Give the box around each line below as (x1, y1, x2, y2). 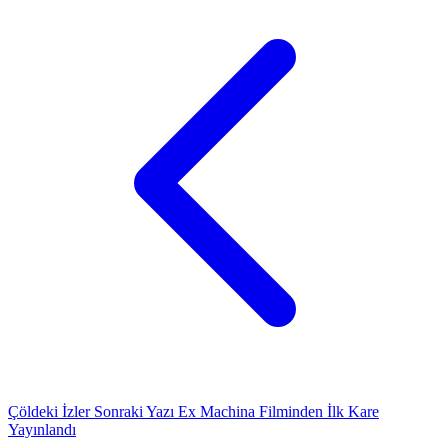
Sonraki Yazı (94, 402, 174, 420)
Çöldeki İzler (8, 402, 94, 420)
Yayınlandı (8, 420, 76, 438)
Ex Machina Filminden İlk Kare (178, 402, 379, 420)
